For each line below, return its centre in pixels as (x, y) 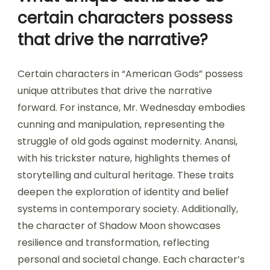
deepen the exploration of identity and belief (123, 192)
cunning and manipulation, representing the (121, 124)
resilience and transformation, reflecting (113, 242)
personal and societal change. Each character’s (131, 259)
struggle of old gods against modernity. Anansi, (127, 141)
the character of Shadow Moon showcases (119, 225)
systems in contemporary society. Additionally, (128, 209)
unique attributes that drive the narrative (115, 90)
